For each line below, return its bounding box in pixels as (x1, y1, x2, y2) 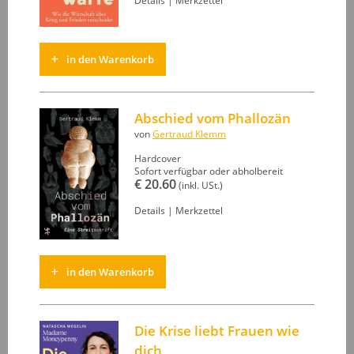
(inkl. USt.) (176, 179, 223, 191)
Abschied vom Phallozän (134, 108, 291, 127)
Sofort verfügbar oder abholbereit (134, 164, 283, 177)
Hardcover (134, 152, 181, 164)
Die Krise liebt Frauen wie (134, 321, 299, 340)
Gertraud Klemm (153, 127, 226, 140)
